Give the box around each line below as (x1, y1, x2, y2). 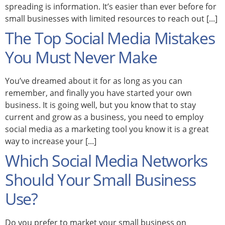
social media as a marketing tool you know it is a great (5, 123, 209, 135)
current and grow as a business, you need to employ (5, 111, 203, 123)
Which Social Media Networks (5, 149, 207, 171)
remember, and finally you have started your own (5, 87, 192, 98)
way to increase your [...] (5, 135, 96, 147)
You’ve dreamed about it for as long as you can (5, 75, 182, 86)
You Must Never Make (5, 46, 157, 68)
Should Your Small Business (5, 168, 196, 190)
